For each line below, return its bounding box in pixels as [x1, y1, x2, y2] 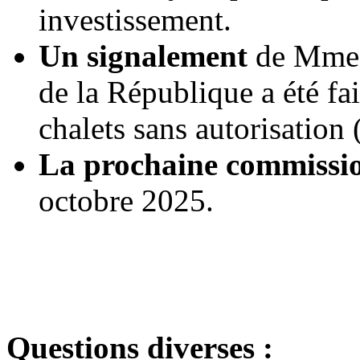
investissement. [39, 2, 231, 38]
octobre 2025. [39, 183, 214, 219]
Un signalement [39, 39, 247, 74]
